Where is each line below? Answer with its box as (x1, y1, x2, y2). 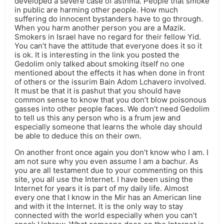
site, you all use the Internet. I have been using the (14, 174, 193, 184)
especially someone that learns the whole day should (14, 122, 202, 132)
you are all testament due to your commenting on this (14, 165, 203, 175)
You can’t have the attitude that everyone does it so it (14, 41, 202, 51)
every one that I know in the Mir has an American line (14, 192, 201, 202)
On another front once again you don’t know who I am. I (14, 147, 208, 157)
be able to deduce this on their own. (14, 131, 141, 141)
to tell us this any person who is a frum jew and (14, 113, 180, 123)
